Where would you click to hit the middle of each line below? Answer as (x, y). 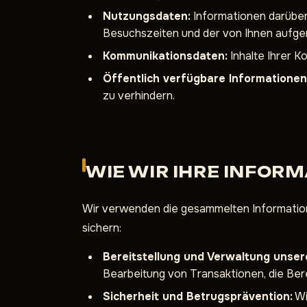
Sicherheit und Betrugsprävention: (198, 296)
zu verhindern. (139, 96)
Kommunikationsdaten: (165, 56)
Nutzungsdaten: (147, 16)
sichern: (102, 228)
